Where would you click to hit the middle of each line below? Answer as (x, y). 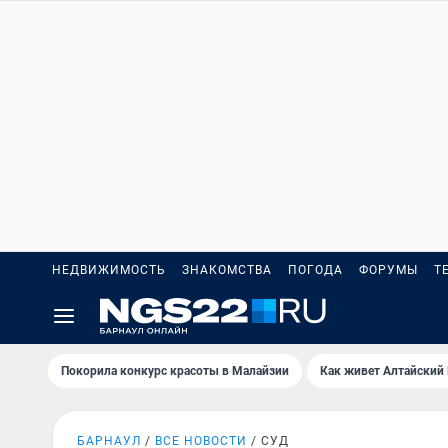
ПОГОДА (315, 270)
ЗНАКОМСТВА (227, 270)
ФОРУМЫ (388, 270)
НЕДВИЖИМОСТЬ (109, 270)
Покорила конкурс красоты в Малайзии (175, 371)
